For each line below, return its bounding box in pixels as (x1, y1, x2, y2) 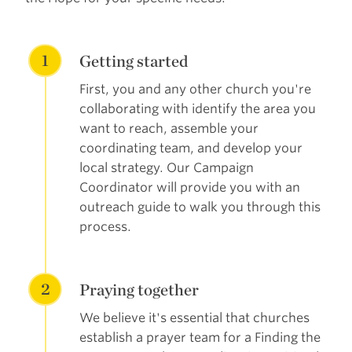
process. (79, 219, 131, 235)
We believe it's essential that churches (79, 310, 310, 326)
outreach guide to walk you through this (79, 200, 321, 215)
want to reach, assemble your (79, 121, 258, 137)
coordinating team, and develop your (79, 141, 302, 156)
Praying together (79, 280, 199, 300)
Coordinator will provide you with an (79, 180, 300, 196)
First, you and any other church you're (79, 82, 311, 97)
